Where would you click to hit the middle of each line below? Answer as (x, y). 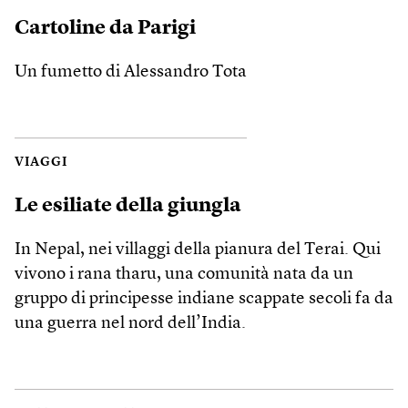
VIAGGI (41, 162)
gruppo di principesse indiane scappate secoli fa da (204, 299)
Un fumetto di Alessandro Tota (131, 72)
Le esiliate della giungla (128, 205)
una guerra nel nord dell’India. (130, 323)
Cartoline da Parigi (105, 28)
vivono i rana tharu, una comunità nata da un (184, 274)
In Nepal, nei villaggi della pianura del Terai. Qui (198, 250)
